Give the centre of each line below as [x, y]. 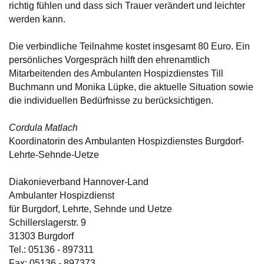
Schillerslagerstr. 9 [47, 222]
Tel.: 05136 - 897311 [51, 249]
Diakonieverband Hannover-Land [79, 181]
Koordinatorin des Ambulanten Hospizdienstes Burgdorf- [126, 141]
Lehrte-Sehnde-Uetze [54, 154]
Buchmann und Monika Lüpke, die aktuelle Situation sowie [131, 87]
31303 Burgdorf [41, 236]
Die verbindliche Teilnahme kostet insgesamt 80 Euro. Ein [129, 46]
